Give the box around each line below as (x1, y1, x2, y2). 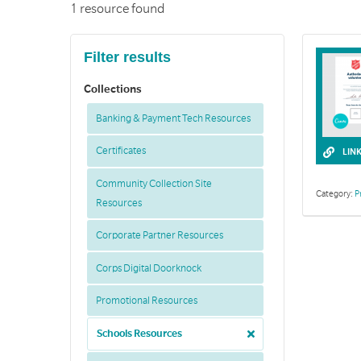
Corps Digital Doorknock (95, 262, 201, 274)
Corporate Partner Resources (95, 230, 223, 242)
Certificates (95, 145, 146, 157)
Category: (315, 189, 355, 200)
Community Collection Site (95, 177, 212, 189)
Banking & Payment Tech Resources (95, 113, 251, 125)
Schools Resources (96, 328, 182, 340)
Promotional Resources (95, 294, 197, 306)
